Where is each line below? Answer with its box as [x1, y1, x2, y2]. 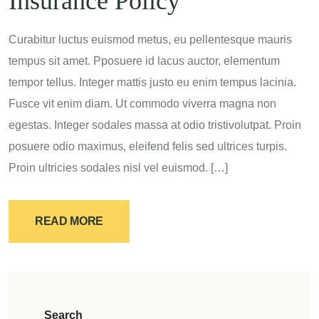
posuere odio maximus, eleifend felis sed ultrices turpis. [9, 140, 287, 152]
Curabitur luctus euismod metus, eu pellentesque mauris [9, 33, 292, 46]
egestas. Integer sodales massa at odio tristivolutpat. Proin [9, 119, 301, 131]
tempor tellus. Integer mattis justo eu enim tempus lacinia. [9, 76, 296, 88]
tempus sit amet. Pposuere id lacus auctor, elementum [9, 55, 280, 67]
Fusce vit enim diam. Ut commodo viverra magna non [9, 98, 276, 110]
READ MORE [35, 215, 104, 227]
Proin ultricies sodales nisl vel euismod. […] [9, 162, 228, 174]
